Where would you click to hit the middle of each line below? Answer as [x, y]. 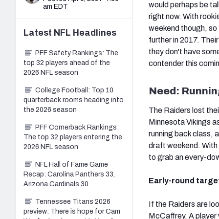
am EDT [55, 6]
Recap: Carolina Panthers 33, [69, 174]
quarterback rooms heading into [74, 100]
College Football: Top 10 [74, 90]
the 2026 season [50, 109]
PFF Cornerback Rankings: [77, 127]
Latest [39, 33]
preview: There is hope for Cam [72, 211]
